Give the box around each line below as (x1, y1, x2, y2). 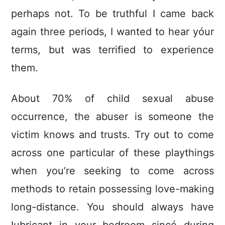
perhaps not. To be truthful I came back (11, 8, 214, 20)
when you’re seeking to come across (11, 165, 214, 177)
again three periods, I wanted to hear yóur (11, 26, 214, 38)
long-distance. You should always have (11, 201, 214, 213)
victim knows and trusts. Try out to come (11, 129, 214, 141)
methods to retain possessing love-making (11, 183, 214, 195)
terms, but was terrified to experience (11, 44, 214, 56)
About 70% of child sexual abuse (11, 92, 214, 105)
